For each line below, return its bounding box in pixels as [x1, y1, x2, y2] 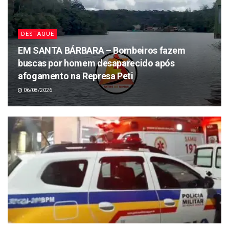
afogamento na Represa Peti [18, 70, 133, 81]
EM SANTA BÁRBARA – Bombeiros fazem [18, 44, 186, 56]
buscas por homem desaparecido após [18, 57, 175, 68]
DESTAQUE [21, 30, 54, 37]
